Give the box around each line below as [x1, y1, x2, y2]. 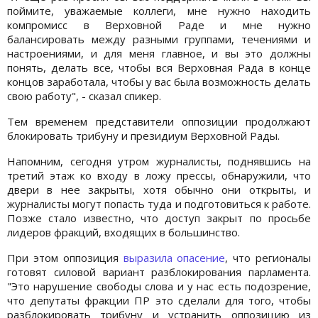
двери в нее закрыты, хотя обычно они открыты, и [7, 182, 311, 197]
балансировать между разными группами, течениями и [7, 31, 311, 46]
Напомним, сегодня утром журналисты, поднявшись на [7, 153, 311, 168]
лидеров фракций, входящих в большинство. [7, 224, 240, 239]
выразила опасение [123, 250, 226, 265]
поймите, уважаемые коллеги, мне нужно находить [7, 3, 311, 18]
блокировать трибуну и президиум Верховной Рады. [7, 128, 280, 143]
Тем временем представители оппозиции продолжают [7, 114, 311, 128]
